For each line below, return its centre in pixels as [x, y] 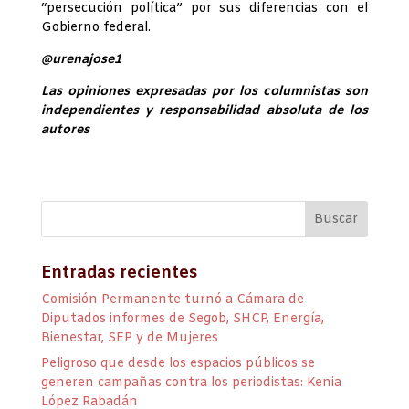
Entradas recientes [119, 273]
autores [65, 131]
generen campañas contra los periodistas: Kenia [191, 383]
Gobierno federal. [95, 28]
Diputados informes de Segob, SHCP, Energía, [182, 320]
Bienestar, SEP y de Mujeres [129, 339]
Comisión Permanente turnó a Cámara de [172, 300]
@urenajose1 [81, 60]
